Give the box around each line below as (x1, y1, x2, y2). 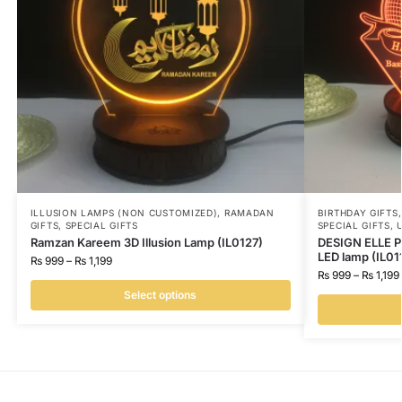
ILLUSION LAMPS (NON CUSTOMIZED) (30, 207, 218, 219)
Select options (124, 288, 197, 302)
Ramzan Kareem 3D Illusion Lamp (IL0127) (30, 235, 263, 250)
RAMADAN (223, 207, 275, 219)
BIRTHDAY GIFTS (317, 207, 398, 219)
